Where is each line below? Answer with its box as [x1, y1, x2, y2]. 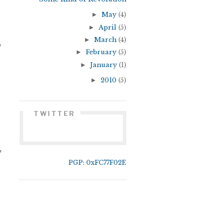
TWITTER [34, 110, 75, 117]
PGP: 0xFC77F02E [69, 158, 126, 166]
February [86, 48, 118, 56]
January [90, 61, 119, 69]
